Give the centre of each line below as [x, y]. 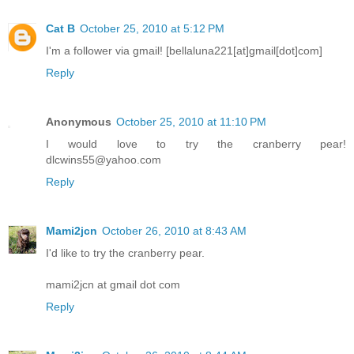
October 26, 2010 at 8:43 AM [174, 231]
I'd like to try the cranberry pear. [125, 253]
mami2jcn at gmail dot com [113, 285]
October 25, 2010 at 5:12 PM [152, 29]
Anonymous [79, 122]
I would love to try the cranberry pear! [196, 144]
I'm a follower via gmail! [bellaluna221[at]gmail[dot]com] [184, 51]
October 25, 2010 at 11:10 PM [191, 122]
